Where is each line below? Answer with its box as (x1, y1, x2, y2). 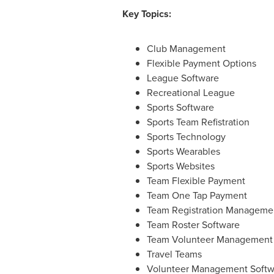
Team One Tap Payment (146, 188, 247, 202)
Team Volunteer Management (146, 232, 273, 246)
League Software (146, 71, 219, 84)
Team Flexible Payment (146, 174, 245, 187)
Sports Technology (146, 130, 226, 143)
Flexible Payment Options (146, 56, 256, 70)
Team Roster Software (146, 218, 240, 231)
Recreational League (146, 86, 235, 99)
